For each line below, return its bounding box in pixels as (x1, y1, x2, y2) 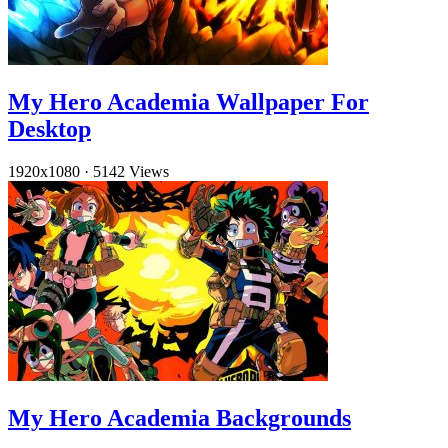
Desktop (8, 116, 91, 143)
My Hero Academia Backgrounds (8, 405, 351, 432)
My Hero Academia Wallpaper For (8, 89, 369, 116)
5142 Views (93, 163, 169, 181)
